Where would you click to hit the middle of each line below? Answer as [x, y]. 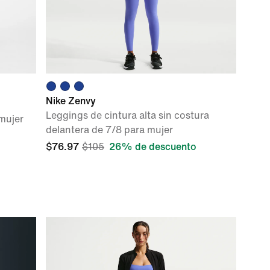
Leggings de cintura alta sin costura [127, 115]
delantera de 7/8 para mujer [109, 130]
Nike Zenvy [71, 101]
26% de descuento [153, 147]
